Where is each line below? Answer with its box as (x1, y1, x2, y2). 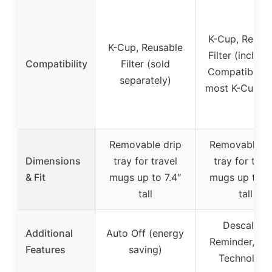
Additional (25, 226, 73, 239)
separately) (119, 73, 171, 86)
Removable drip (109, 138, 182, 151)
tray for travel (113, 154, 177, 167)
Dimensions (25, 154, 81, 167)
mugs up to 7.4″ (109, 171, 181, 183)
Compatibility (25, 57, 87, 70)
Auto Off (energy (106, 226, 184, 239)
